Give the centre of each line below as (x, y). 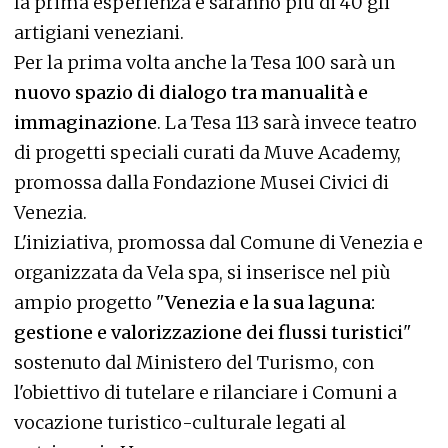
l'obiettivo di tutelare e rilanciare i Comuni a (205, 392)
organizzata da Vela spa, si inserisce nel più (202, 272)
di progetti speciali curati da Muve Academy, (207, 152)
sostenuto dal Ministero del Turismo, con (194, 362)
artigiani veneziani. (99, 32)
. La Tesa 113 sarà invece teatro (287, 122)
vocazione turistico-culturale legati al (180, 422)
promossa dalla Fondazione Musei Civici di (201, 182)
